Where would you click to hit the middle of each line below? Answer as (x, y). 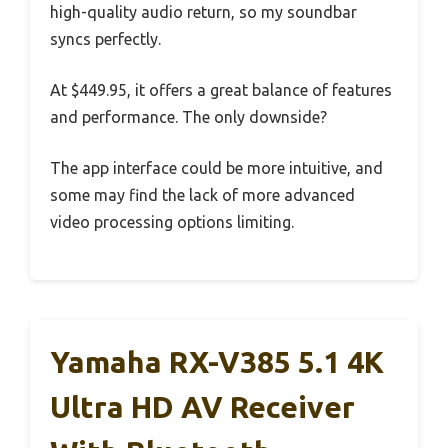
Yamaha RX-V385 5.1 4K (217, 361)
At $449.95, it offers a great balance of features (221, 89)
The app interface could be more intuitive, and (216, 167)
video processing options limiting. (172, 221)
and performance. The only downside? (188, 116)
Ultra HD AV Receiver (202, 406)
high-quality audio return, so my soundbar (203, 11)
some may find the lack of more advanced (202, 194)
